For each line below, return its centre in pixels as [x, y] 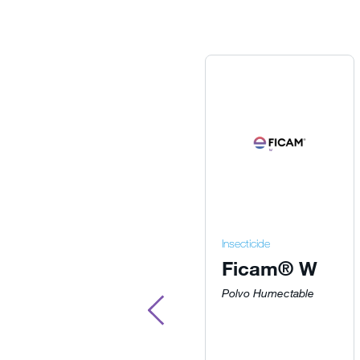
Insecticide [246, 243]
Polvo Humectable [268, 293]
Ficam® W [270, 268]
